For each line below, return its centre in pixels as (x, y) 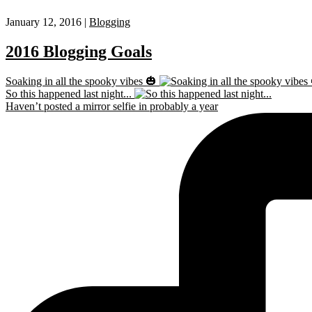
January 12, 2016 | (47, 22)
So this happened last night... (69, 93)
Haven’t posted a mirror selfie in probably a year (112, 106)
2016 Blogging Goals (79, 51)
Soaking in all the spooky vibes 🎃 (81, 81)
